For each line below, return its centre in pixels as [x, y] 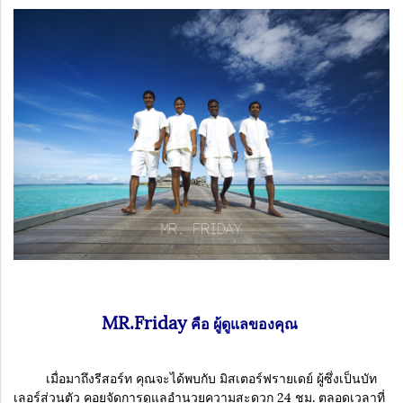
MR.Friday [144, 321]
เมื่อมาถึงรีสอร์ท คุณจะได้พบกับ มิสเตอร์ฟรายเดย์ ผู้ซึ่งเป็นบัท [195, 377]
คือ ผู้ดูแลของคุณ [244, 322]
